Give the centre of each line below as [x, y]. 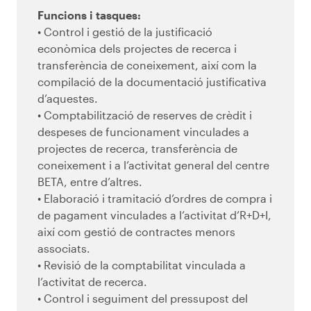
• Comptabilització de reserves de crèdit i [145, 115]
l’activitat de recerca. [92, 282]
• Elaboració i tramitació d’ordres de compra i [155, 199]
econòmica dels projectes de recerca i [137, 49]
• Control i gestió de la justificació [125, 32]
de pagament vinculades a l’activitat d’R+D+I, [154, 215]
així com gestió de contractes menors [136, 232]
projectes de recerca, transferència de [137, 149]
